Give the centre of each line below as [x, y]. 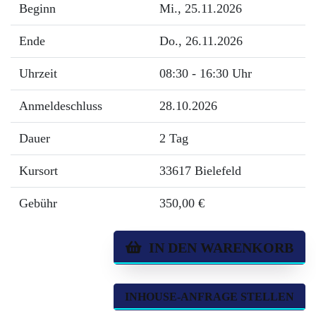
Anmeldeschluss [61, 106]
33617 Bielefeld [200, 171]
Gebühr [38, 203]
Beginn [37, 8]
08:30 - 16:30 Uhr [206, 73]
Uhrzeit [38, 73]
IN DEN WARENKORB [218, 248]
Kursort [38, 171]
